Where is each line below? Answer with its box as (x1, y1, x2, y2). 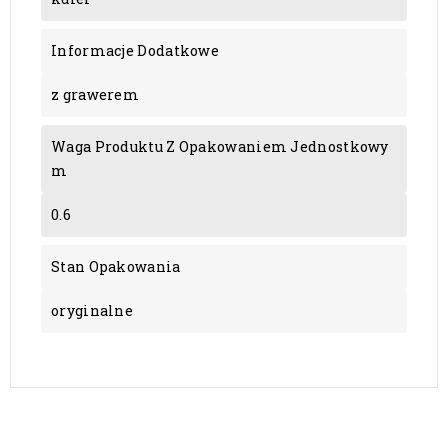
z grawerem (51, 85, 139, 105)
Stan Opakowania (51, 257, 181, 277)
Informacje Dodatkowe (51, 41, 219, 61)
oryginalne (51, 301, 133, 321)
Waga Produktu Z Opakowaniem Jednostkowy (51, 137, 389, 157)
